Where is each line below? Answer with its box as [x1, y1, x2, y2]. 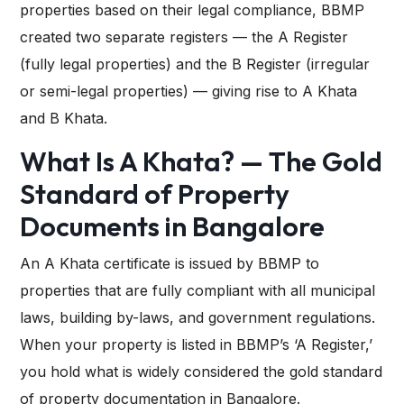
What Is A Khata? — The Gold [20, 144, 382, 179]
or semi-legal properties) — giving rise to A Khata [20, 82, 357, 101]
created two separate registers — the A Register [20, 28, 348, 47]
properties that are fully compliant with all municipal [20, 281, 375, 300]
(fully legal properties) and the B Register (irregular [20, 55, 370, 74]
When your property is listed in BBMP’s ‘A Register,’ [20, 335, 372, 354]
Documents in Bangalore [20, 209, 325, 244]
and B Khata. [20, 109, 107, 128]
